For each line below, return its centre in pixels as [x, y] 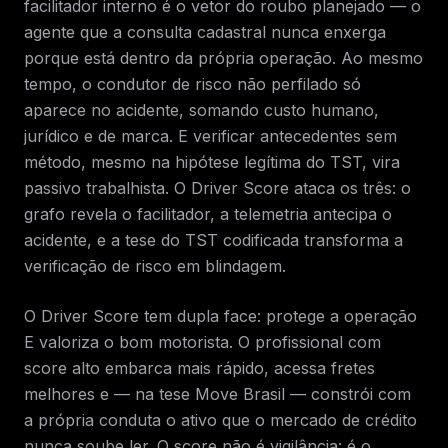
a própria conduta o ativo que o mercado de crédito [220, 420]
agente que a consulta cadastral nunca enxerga [205, 32]
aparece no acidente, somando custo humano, [201, 110]
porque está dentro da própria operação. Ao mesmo [223, 58]
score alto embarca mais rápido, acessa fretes [199, 368]
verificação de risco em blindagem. [155, 266]
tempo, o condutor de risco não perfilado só [192, 84]
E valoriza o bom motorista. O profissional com [202, 342]
